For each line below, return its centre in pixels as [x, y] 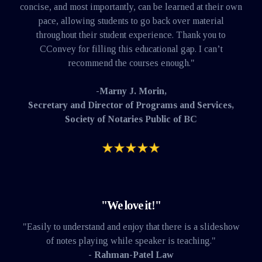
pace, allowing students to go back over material [131, 20]
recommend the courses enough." [131, 63]
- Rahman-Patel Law [131, 255]
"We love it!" [131, 206]
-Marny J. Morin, [131, 91]
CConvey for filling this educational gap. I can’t [131, 49]
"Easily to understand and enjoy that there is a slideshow [131, 227]
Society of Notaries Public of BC [131, 119]
